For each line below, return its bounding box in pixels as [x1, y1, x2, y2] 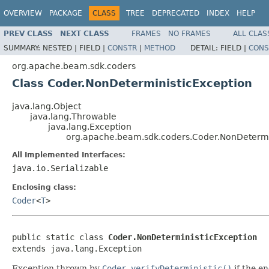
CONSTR [107, 43, 137, 52]
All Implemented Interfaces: [12, 150, 125, 159]
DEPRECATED [152, 9, 199, 17]
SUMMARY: [4, 43, 43, 52]
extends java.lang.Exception [12, 243, 142, 253]
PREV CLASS [4, 29, 53, 38]
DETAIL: [190, 43, 220, 52]
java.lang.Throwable [30, 111, 116, 121]
